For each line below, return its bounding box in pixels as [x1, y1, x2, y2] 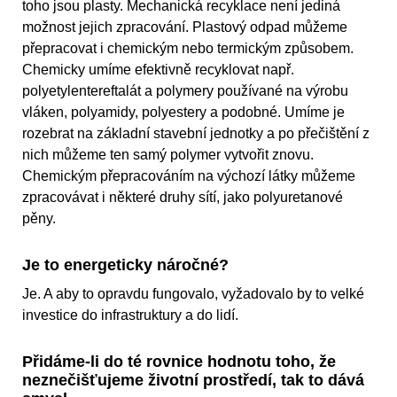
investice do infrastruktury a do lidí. [22, 307, 238, 323]
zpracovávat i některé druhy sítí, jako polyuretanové [22, 190, 343, 206]
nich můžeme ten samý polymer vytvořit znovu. [22, 147, 314, 163]
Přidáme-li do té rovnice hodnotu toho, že [22, 353, 336, 371]
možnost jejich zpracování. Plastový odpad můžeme [22, 19, 347, 35]
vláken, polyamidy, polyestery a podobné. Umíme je [22, 105, 345, 121]
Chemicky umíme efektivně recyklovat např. [22, 62, 294, 78]
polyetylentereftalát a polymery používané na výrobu [22, 83, 348, 99]
